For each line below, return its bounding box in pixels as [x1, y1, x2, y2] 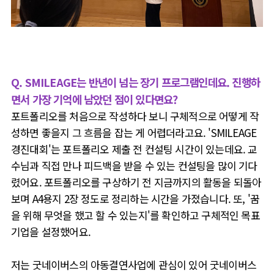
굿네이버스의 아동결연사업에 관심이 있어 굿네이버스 [32, 257, 257, 272]
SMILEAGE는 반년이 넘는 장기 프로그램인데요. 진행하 [24, 74, 261, 90]
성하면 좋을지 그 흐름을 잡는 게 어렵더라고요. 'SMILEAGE [11, 125, 257, 140]
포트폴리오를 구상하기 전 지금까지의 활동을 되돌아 [44, 174, 262, 190]
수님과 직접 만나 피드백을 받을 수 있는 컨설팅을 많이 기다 [11, 158, 257, 173]
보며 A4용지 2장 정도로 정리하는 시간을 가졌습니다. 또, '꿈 [11, 191, 260, 206]
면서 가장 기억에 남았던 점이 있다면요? [11, 91, 178, 107]
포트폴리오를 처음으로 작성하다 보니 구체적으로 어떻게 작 [11, 108, 259, 124]
